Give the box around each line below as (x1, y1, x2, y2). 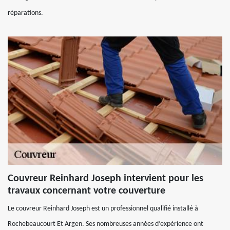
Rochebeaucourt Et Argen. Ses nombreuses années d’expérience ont (8, 220, 203, 228)
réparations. (8, 9, 43, 17)
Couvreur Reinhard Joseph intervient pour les (8, 174, 203, 184)
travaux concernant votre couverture (8, 186, 165, 196)
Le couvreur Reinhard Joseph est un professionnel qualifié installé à (8, 205, 198, 213)
